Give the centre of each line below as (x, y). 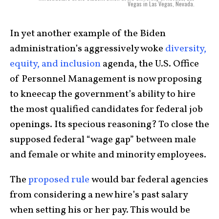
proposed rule (59, 180)
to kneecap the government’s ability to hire (103, 95)
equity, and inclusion (55, 64)
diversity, (186, 49)
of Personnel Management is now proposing (106, 79)
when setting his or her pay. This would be (100, 210)
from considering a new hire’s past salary (99, 195)
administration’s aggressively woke (88, 49)
